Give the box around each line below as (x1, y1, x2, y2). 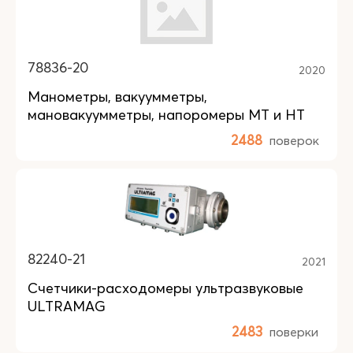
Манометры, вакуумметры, (28, 87, 207, 106)
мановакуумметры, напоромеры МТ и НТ (28, 106, 305, 124)
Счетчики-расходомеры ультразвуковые (28, 279, 303, 297)
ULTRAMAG (28, 297, 106, 315)
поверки (269, 324, 318, 340)
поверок (269, 132, 319, 148)
